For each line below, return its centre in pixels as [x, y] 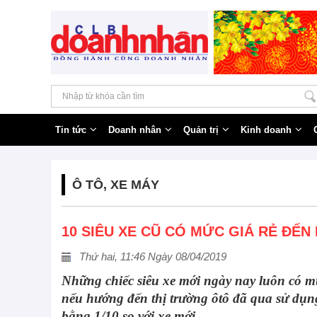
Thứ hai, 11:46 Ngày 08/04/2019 [153, 257]
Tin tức [71, 130]
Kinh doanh [266, 130]
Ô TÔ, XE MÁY [116, 185]
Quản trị [201, 130]
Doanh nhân [135, 130]
